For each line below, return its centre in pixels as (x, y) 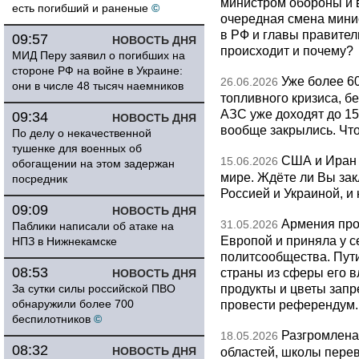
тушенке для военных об (77, 148)
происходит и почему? (287, 50)
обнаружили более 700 (73, 304)
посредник (40, 179)
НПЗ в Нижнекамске (65, 241)
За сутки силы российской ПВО (94, 288)
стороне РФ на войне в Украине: (97, 71)
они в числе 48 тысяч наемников (98, 86)
